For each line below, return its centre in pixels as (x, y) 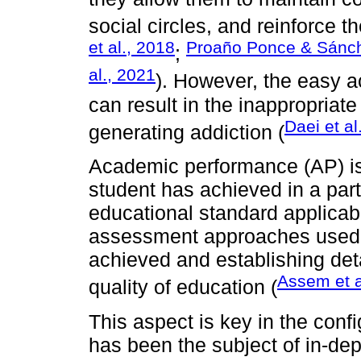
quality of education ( (183, 287)
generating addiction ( (187, 133)
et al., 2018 (132, 48)
